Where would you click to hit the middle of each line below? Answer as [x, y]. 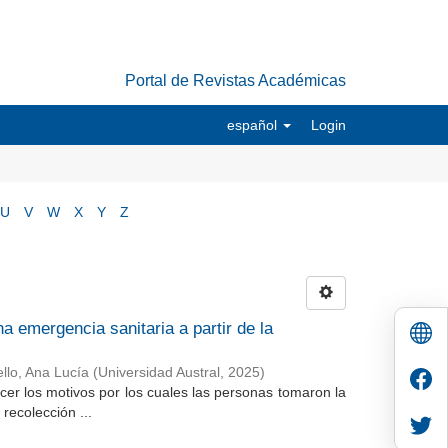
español [254, 125]
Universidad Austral [158, 372]
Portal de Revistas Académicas [235, 80]
